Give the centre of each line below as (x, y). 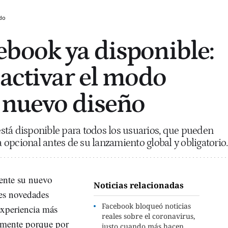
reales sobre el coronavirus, (149, 216)
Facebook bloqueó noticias (147, 206)
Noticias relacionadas (139, 185)
